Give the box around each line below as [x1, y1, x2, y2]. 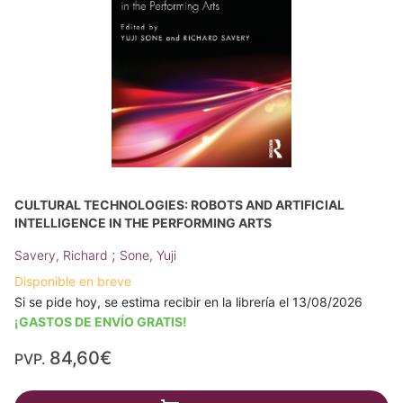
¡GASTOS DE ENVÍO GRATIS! [14, 313, 187, 329]
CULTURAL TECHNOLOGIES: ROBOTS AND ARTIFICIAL [14, 196, 345, 212]
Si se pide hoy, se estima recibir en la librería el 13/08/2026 [14, 293, 363, 309]
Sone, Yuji [120, 246, 176, 263]
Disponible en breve [14, 273, 131, 289]
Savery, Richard [14, 246, 112, 263]
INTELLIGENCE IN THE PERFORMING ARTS [14, 214, 272, 230]
